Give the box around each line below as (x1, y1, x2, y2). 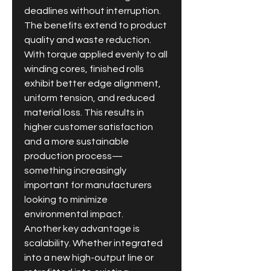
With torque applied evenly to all (24, 50, 168, 59)
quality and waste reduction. (24, 35, 151, 45)
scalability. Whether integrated (24, 238, 163, 248)
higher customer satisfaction (24, 122, 153, 132)
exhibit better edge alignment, (24, 79, 161, 88)
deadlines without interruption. (24, 6, 161, 16)
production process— (24, 151, 123, 161)
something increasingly (24, 166, 126, 175)
